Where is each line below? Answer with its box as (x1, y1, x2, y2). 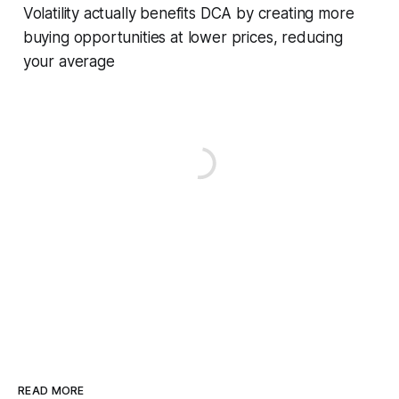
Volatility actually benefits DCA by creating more (22, 4, 354, 22)
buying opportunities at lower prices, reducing (22, 28, 343, 46)
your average (22, 52, 115, 70)
